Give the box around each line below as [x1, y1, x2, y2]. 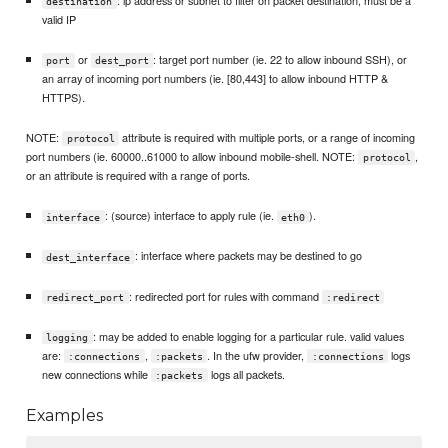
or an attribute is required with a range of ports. [26, 167, 251, 184]
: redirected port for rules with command [128, 287, 322, 304]
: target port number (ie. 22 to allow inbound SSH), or [153, 51, 408, 68]
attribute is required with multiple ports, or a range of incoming [119, 129, 416, 146]
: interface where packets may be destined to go [134, 247, 362, 264]
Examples [26, 405, 104, 425]
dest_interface [46, 251, 131, 263]
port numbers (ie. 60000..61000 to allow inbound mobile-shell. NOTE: [26, 148, 359, 165]
